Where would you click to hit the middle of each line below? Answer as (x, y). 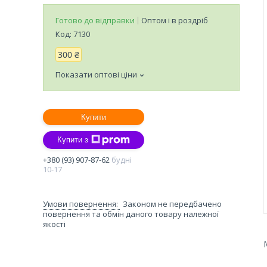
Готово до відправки (95, 20)
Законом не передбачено (172, 204)
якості (54, 224)
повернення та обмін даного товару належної (131, 214)
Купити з (73, 140)
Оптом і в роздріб (175, 20)
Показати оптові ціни (96, 74)
